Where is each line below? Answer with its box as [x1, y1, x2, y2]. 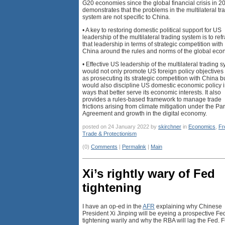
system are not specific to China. [82, 13, 170, 21]
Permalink [122, 143, 146, 150]
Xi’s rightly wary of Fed [82, 166, 215, 180]
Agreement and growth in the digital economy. [82, 109, 207, 117]
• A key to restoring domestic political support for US [82, 26, 221, 34]
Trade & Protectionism [82, 130, 137, 137]
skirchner [158, 123, 181, 130]
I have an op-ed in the [82, 203, 143, 210]
